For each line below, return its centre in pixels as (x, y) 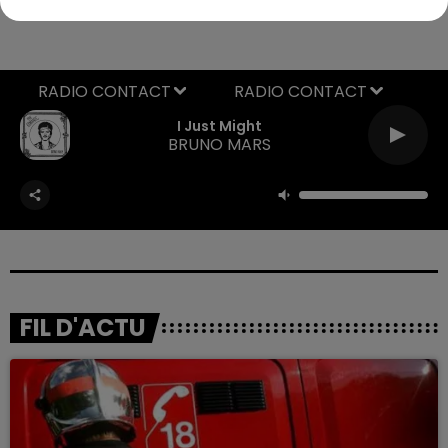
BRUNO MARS (219, 144)
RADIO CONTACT (300, 91)
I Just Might (219, 126)
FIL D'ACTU (83, 327)
